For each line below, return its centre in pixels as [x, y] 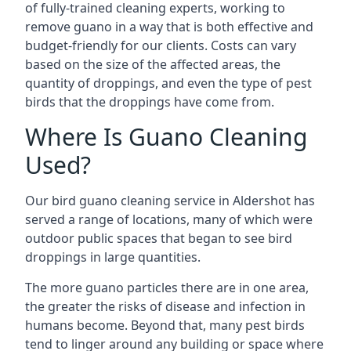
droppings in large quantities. [113, 257]
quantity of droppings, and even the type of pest [168, 83]
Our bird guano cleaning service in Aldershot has [170, 201]
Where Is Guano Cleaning [166, 137]
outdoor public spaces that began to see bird [159, 238]
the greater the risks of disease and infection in [165, 306]
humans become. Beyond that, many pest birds [165, 325]
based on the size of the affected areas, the [153, 64]
